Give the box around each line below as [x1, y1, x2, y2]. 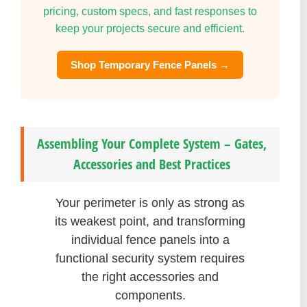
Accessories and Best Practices [73, 154, 230, 173]
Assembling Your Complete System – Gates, [37, 134, 267, 153]
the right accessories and [82, 269, 219, 284]
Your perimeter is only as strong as [56, 195, 245, 210]
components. [114, 288, 186, 302]
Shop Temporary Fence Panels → [71, 58, 230, 71]
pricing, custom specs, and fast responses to [43, 5, 257, 17]
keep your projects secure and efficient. [56, 22, 245, 34]
